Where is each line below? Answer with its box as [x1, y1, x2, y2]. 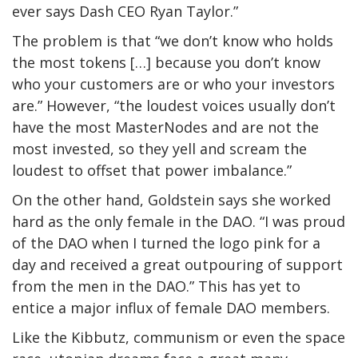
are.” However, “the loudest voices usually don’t [12, 96, 336, 116]
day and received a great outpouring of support [12, 255, 343, 275]
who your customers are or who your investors [12, 74, 335, 94]
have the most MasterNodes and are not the [12, 117, 319, 137]
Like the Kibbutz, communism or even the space [12, 328, 345, 348]
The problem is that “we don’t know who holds [12, 31, 333, 51]
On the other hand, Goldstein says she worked [12, 190, 331, 210]
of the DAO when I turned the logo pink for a [12, 233, 320, 253]
